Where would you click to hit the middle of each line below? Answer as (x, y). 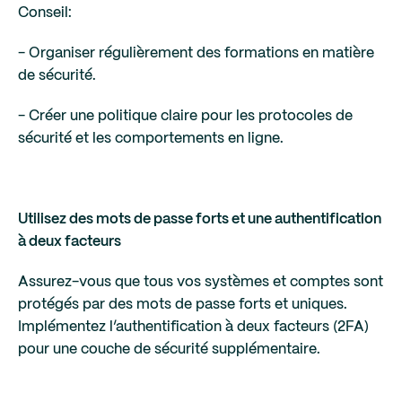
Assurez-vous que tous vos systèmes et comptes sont (201, 282)
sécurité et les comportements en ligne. (151, 139)
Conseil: (45, 13)
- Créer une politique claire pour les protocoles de (185, 116)
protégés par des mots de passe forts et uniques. (183, 305)
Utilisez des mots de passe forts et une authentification (200, 219)
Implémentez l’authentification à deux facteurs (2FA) (193, 327)
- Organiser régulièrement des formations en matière (196, 53)
